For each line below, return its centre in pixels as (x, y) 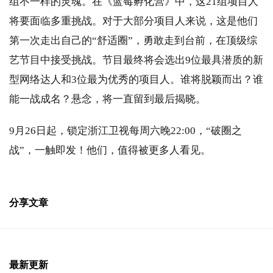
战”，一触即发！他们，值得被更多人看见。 (110, 150)
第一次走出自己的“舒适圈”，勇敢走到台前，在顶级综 (133, 41)
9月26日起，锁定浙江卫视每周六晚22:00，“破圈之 (126, 131)
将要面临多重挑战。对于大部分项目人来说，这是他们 (133, 21)
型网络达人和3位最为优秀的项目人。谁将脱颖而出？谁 (136, 80)
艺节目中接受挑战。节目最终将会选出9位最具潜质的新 (136, 60)
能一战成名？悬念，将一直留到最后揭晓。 (109, 99)
